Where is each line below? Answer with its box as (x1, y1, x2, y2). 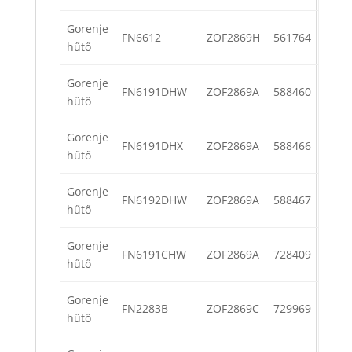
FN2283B (122, 301, 168, 317)
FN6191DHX (122, 138, 183, 154)
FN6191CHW (122, 247, 186, 262)
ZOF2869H (207, 30, 260, 46)
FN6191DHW (122, 84, 187, 100)
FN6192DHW (122, 192, 187, 208)
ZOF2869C (207, 301, 259, 317)
